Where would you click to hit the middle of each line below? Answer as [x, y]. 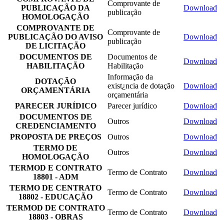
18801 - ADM [55, 176]
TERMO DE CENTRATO [55, 187]
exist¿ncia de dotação [141, 85]
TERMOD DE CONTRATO [55, 207]
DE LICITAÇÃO [55, 45]
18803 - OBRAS [55, 216]
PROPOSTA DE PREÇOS [55, 136]
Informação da [130, 76]
